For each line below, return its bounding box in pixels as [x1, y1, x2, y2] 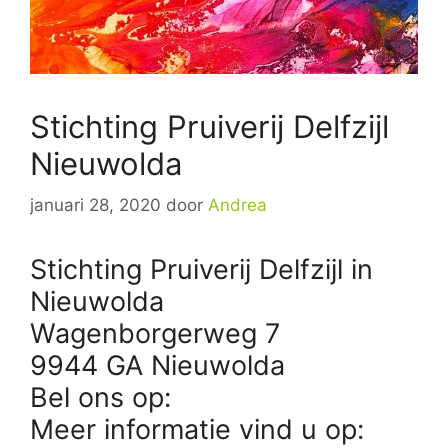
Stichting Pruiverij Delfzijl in [30, 253, 373, 287]
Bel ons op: [30, 381, 179, 415]
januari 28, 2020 [30, 195, 161, 216]
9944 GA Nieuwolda [30, 349, 285, 383]
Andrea [208, 195, 267, 216]
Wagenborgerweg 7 [30, 317, 280, 351]
